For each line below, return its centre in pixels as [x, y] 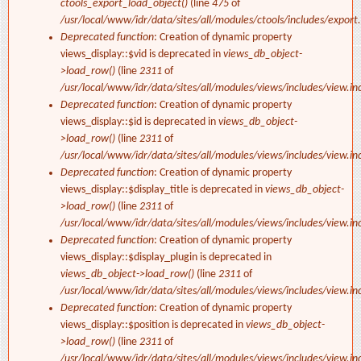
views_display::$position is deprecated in [153, 326]
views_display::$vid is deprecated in [142, 55]
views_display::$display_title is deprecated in [163, 190]
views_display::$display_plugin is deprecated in [166, 258]
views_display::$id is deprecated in [139, 122]
